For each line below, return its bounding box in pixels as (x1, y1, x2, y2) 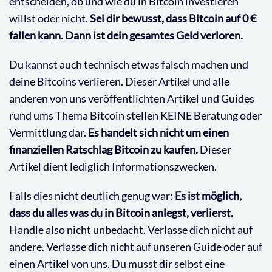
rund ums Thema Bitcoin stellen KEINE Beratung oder (9, 109, 262, 123)
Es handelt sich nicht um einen (88, 126, 229, 140)
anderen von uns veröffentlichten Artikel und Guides (9, 92, 254, 106)
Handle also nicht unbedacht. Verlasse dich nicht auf (9, 223, 253, 237)
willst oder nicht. (9, 12, 90, 25)
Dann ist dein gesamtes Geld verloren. (65, 29, 243, 42)
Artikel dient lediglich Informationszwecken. (9, 160, 217, 174)
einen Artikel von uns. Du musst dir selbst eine (9, 257, 225, 271)
